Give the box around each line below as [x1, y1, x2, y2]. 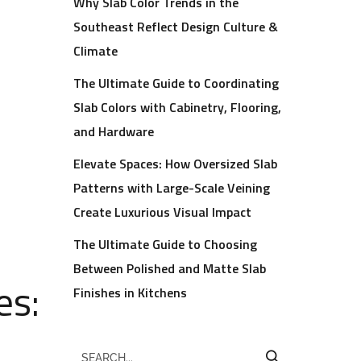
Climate [73, 41, 118, 60]
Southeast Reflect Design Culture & [73, 17, 278, 36]
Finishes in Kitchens [73, 283, 187, 302]
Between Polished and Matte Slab [73, 259, 266, 278]
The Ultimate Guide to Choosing [73, 234, 257, 254]
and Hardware [73, 122, 154, 141]
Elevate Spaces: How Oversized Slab [73, 154, 277, 173]
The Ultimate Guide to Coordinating [73, 73, 279, 93]
